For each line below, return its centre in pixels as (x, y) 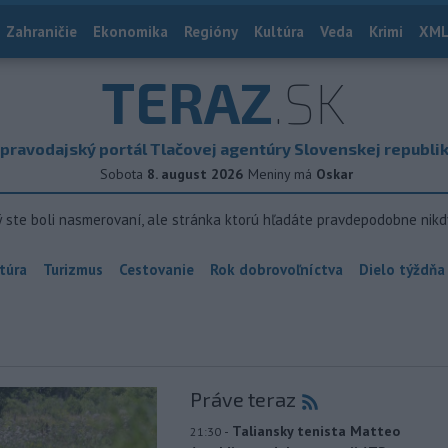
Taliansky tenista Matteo (315, 431)
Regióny (211, 31)
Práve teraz (242, 399)
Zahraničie (41, 31)
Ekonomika (130, 31)
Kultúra (279, 31)
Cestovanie (156, 269)
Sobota (121, 174)
